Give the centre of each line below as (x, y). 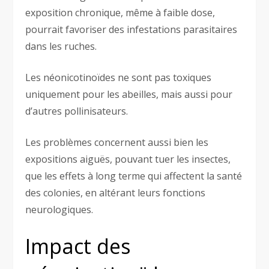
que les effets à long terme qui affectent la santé (134, 176)
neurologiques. (59, 209)
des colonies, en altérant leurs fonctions (116, 192)
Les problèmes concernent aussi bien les (117, 142)
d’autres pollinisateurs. (77, 111)
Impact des (78, 246)
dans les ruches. (61, 46)
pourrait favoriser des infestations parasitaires (131, 29)
